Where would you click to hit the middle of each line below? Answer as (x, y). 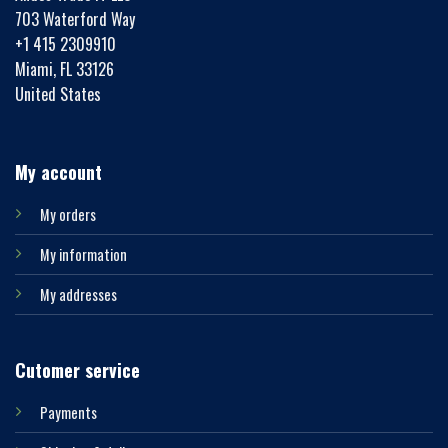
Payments (68, 412)
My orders (67, 215)
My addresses (78, 295)
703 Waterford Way (75, 19)
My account (58, 172)
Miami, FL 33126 (66, 69)
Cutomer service (77, 369)
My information (83, 255)
